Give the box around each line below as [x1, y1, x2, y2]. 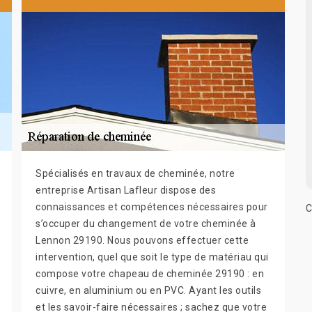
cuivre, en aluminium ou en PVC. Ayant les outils [36, 284, 261, 296]
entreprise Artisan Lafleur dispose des [36, 184, 216, 196]
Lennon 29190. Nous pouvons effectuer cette [36, 234, 249, 246]
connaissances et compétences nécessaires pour [36, 201, 268, 212]
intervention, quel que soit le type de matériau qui [36, 251, 269, 263]
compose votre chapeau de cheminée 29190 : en [36, 267, 264, 279]
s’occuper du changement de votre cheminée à [36, 217, 256, 229]
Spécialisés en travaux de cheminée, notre [36, 167, 235, 179]
